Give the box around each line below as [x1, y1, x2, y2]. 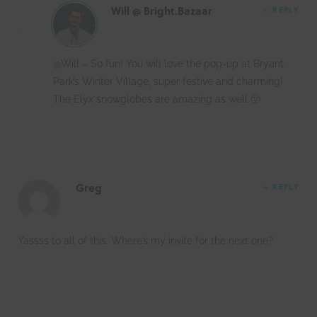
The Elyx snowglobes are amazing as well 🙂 [53, 93, 260, 105]
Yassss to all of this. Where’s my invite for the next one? [18, 234, 273, 246]
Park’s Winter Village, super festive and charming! [53, 75, 283, 87]
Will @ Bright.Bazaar [111, 2, 212, 18]
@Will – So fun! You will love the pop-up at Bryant [53, 57, 284, 69]
